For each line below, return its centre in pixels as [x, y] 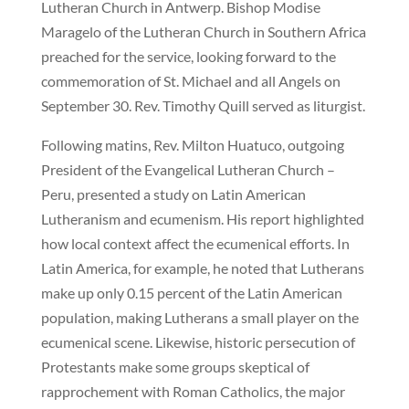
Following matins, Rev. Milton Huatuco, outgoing [192, 145]
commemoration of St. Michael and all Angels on [190, 81]
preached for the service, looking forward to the [188, 57]
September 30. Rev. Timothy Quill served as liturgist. [203, 106]
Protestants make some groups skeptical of [175, 367]
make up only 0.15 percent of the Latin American [191, 293]
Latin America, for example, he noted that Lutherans [202, 268]
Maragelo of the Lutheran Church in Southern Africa [203, 32]
